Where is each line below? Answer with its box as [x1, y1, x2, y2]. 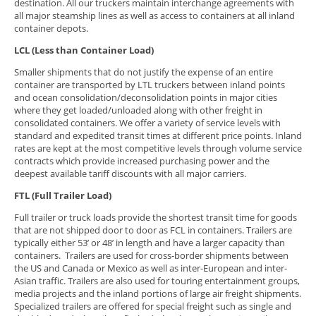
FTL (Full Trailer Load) [14, 189, 111, 202]
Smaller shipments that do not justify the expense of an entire [14, 66, 273, 78]
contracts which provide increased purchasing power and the [14, 154, 269, 167]
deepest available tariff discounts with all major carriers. [14, 167, 246, 180]
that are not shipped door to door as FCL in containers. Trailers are [14, 224, 292, 236]
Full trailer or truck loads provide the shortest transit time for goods [14, 211, 297, 224]
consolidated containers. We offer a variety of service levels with [14, 116, 281, 129]
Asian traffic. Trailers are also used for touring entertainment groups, [14, 274, 300, 287]
